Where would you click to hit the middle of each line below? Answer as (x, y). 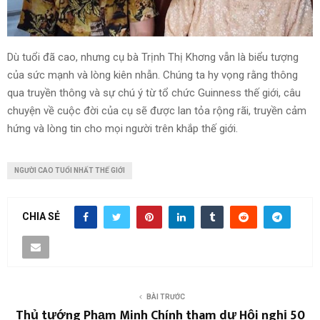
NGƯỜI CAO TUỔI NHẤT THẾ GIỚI (70, 171)
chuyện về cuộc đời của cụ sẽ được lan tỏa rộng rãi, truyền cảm (157, 111)
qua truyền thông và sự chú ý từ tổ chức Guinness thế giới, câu (154, 93)
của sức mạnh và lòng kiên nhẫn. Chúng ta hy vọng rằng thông (152, 75)
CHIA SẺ (41, 216)
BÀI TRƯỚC (166, 297)
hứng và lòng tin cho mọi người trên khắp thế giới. (122, 129)
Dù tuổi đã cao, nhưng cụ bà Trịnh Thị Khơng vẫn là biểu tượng (153, 57)
